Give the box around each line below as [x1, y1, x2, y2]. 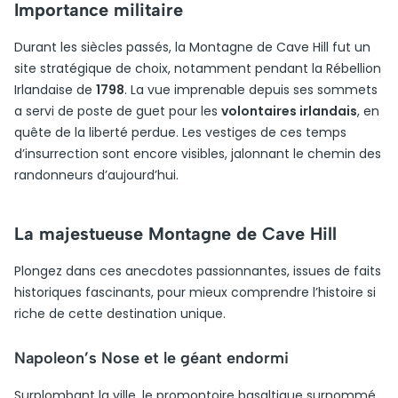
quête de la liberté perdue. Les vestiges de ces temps [14, 123, 346, 141]
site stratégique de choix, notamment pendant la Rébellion [14, 60, 381, 77]
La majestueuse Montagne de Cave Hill [14, 223, 337, 244]
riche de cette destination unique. [14, 305, 226, 322]
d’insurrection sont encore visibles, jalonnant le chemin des [14, 145, 381, 163]
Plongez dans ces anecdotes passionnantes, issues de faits [14, 262, 381, 280]
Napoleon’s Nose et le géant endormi [14, 348, 289, 368]
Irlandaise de [14, 81, 96, 99]
